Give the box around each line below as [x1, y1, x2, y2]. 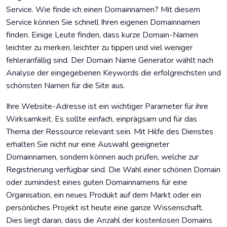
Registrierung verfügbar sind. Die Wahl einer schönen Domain [6, 164, 220, 176]
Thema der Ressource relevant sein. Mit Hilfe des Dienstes [6, 126, 213, 138]
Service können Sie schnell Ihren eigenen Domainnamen [6, 17, 200, 28]
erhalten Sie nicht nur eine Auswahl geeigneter [6, 139, 169, 150]
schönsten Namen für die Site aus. [6, 80, 125, 92]
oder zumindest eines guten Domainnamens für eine [6, 177, 187, 188]
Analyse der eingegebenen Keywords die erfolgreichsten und [6, 67, 221, 79]
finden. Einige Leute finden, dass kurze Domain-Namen [6, 29, 198, 41]
